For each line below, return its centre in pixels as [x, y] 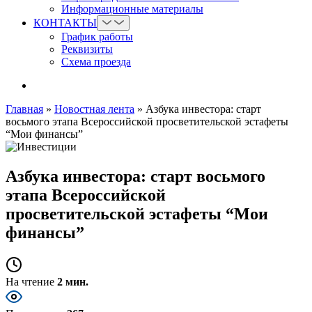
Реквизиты [87, 49]
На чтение [30, 281]
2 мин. [73, 281]
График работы [97, 36]
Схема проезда [96, 61]
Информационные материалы [132, 8]
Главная [24, 109]
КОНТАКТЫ [65, 22]
